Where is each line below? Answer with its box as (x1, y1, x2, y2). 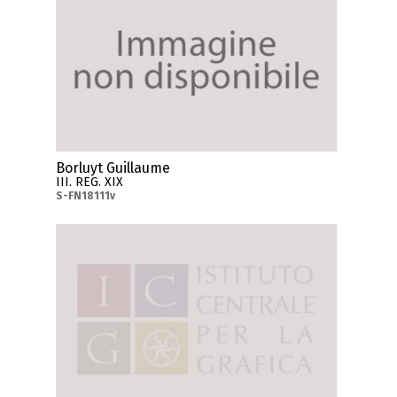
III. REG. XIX (56, 174, 124, 190)
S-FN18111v (56, 189, 116, 202)
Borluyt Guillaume (56, 159, 171, 176)
